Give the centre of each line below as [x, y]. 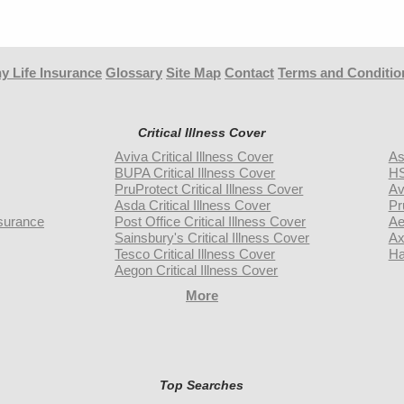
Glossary [134, 73]
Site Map [193, 73]
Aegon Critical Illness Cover [197, 270]
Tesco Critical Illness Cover [195, 254]
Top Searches [202, 385]
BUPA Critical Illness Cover [195, 173]
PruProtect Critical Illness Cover [209, 189]
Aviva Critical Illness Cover [194, 156]
